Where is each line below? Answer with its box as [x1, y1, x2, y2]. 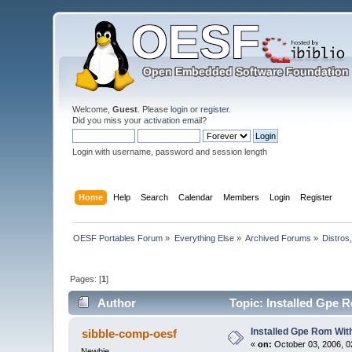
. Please [137, 104, 171, 114]
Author [97, 296, 136, 310]
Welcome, [72, 104, 113, 114]
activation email [144, 115, 203, 125]
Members [222, 192, 259, 202]
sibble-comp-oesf [81, 327, 177, 341]
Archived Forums [245, 233, 312, 243]
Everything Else [174, 233, 234, 243]
